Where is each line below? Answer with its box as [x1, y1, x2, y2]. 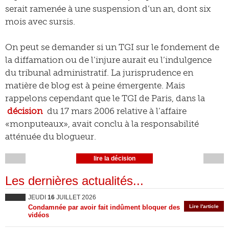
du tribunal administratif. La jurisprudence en [5, 67, 193, 78]
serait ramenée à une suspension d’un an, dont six [5, 4, 211, 14]
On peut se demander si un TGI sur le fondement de [5, 42, 219, 52]
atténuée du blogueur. [5, 131, 96, 142]
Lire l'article [189, 203, 219, 209]
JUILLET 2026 [55, 194, 96, 201]
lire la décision [94, 155, 135, 162]
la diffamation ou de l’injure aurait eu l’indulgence [5, 55, 212, 65]
